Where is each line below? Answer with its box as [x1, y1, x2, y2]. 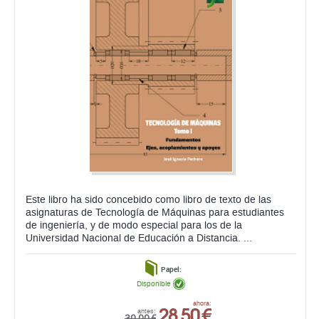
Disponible [137, 280, 171, 288]
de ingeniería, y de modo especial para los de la [26, 220, 242, 231]
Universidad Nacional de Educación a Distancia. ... [26, 233, 252, 244]
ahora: [193, 300, 211, 308]
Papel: [160, 264, 182, 275]
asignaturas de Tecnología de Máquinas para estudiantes [26, 207, 284, 219]
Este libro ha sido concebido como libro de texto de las [26, 194, 271, 206]
